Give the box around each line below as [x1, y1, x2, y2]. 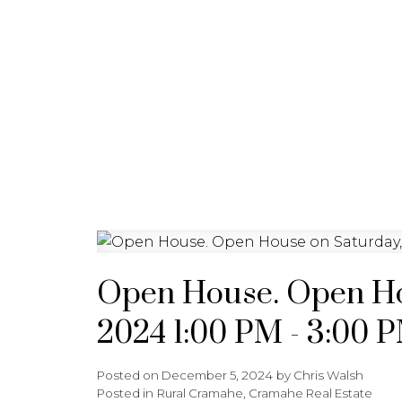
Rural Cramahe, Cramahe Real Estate [156, 385, 372, 400]
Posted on [96, 367, 162, 382]
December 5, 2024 [161, 367, 273, 382]
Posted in [96, 385, 153, 400]
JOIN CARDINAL [277, 13, 397, 31]
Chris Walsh [293, 367, 363, 382]
